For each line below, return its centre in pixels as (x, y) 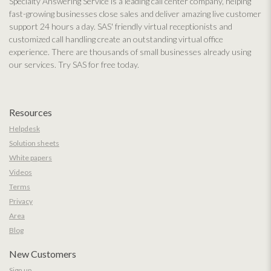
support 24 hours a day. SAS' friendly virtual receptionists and (121, 26)
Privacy (21, 201)
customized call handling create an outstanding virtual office (116, 39)
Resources (31, 112)
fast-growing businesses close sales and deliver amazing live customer (135, 14)
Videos (21, 172)
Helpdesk (24, 129)
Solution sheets (34, 143)
